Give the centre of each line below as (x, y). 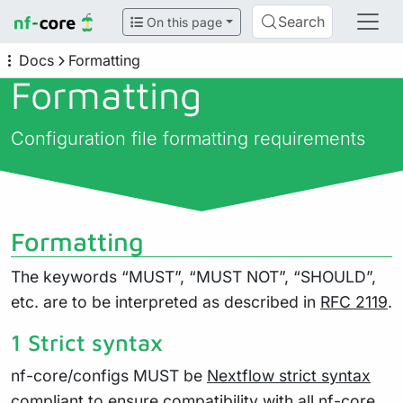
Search (301, 22)
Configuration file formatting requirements (188, 139)
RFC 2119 (354, 302)
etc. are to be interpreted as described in (166, 302)
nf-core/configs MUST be (109, 376)
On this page (183, 22)
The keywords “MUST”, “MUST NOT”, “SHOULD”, (193, 277)
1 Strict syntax (87, 342)
